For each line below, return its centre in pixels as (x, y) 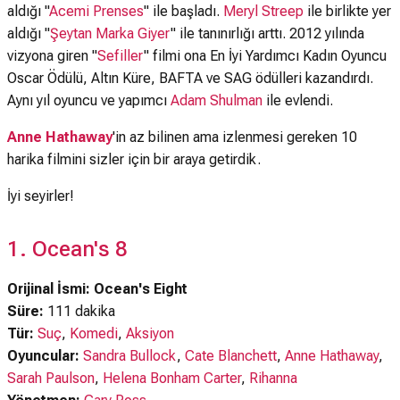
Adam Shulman (217, 100)
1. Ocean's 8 (67, 249)
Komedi (94, 333)
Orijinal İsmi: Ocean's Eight (97, 289)
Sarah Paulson (51, 378)
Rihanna (273, 378)
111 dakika (79, 311)
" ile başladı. (183, 11)
